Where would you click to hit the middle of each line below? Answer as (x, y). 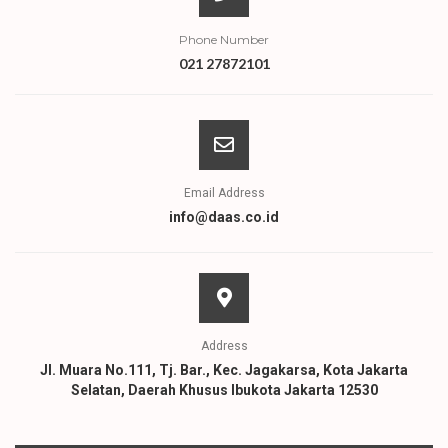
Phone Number (224, 39)
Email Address (224, 192)
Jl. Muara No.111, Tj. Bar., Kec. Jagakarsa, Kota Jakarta (224, 369)
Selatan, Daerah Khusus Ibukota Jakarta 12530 (224, 389)
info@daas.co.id (224, 216)
